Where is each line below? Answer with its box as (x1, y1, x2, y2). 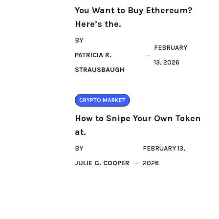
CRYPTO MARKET (79, 97, 126, 104)
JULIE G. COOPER (75, 159, 130, 167)
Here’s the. (75, 19, 121, 29)
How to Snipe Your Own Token (75, 113, 201, 124)
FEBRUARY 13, (143, 144, 186, 153)
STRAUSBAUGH (75, 66, 124, 74)
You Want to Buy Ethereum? (75, 5, 193, 16)
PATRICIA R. (75, 51, 111, 59)
